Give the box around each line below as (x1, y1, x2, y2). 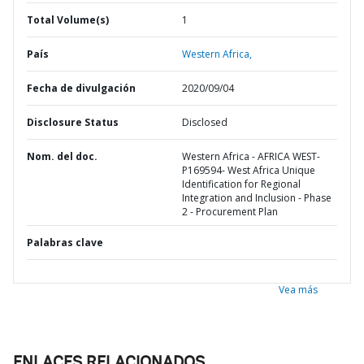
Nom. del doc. (27, 149, 97, 163)
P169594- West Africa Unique (182, 163, 315, 177)
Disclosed (182, 115, 227, 129)
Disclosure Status (27, 115, 119, 129)
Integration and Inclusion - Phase (182, 191, 331, 205)
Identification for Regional (182, 177, 301, 191)
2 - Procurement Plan (182, 205, 278, 219)
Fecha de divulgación (27, 81, 136, 95)
